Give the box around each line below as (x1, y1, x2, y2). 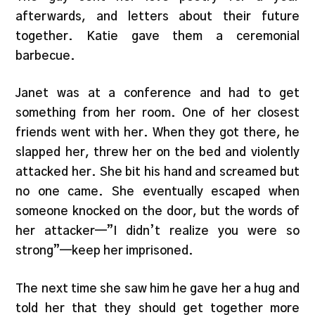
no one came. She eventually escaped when (15, 186, 300, 198)
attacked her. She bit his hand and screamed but (15, 166, 300, 179)
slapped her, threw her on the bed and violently (15, 146, 300, 159)
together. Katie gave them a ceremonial (15, 30, 300, 42)
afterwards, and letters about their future (15, 10, 300, 22)
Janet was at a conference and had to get (15, 87, 300, 100)
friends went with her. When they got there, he (15, 127, 300, 139)
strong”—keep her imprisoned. (15, 245, 194, 257)
